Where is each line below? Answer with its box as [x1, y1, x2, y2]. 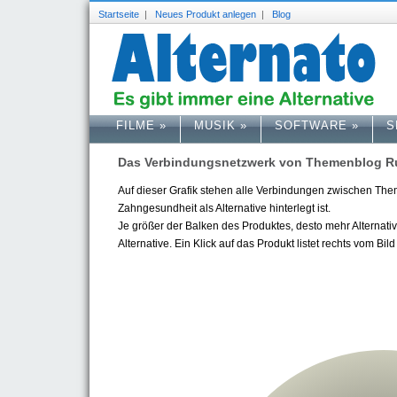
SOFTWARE [275, 118, 347, 132]
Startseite [98, 9, 139, 19]
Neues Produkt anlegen [155, 9, 256, 19]
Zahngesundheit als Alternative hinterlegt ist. [118, 202, 331, 214]
